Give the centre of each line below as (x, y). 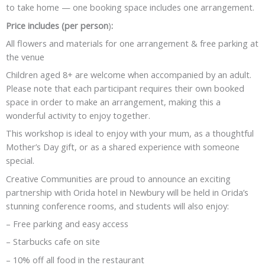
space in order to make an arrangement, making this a (113, 102)
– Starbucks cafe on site (53, 242)
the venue (25, 56)
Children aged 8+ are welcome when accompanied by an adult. (129, 75)
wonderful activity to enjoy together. (78, 116)
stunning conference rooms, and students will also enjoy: (117, 206)
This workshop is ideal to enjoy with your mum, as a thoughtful (130, 133)
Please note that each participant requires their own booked (125, 88)
